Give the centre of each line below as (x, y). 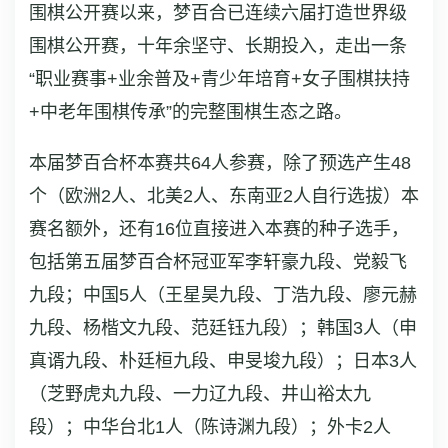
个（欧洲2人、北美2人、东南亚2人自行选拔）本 (224, 196)
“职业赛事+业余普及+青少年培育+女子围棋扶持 (219, 79)
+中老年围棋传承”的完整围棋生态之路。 (190, 112)
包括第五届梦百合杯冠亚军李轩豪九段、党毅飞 (218, 262)
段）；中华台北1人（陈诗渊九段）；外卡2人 (210, 427)
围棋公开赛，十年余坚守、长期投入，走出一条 (218, 46)
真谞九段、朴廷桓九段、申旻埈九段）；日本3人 (223, 361)
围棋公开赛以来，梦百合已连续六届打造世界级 (218, 13)
